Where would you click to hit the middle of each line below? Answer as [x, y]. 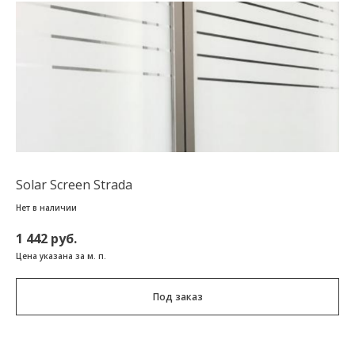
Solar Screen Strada [74, 185]
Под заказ [177, 297]
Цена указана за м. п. [61, 256]
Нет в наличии [46, 208]
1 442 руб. [46, 239]
